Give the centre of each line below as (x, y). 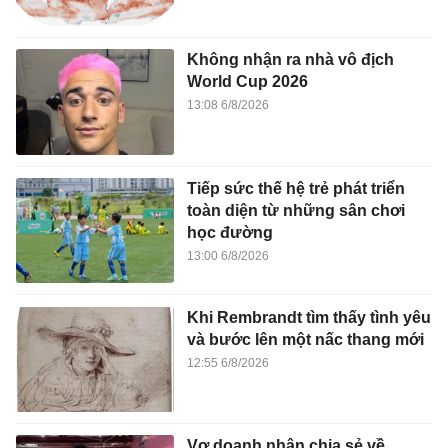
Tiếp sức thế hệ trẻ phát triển (295, 188)
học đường (229, 232)
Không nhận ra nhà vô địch (290, 60)
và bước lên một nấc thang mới (305, 339)
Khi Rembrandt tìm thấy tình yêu (308, 317)
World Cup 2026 (247, 82)
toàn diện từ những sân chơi (295, 210)
